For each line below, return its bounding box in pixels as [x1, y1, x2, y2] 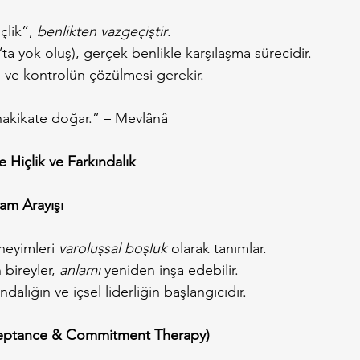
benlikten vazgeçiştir [37, 22, 167, 40]
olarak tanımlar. [167, 239, 267, 257]
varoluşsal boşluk [59, 239, 167, 257]
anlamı [59, 260, 100, 279]
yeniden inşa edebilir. [100, 260, 239, 279]
